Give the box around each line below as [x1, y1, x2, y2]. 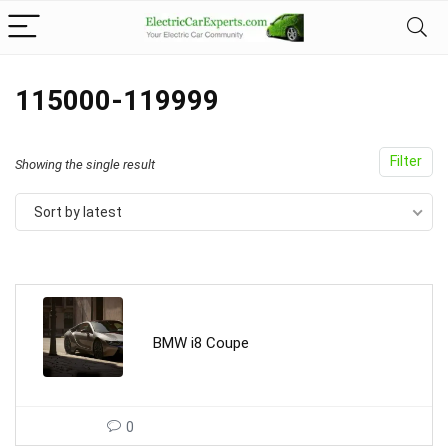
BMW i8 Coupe [153, 334, 249, 352]
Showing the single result [15, 157, 155, 172]
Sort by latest [34, 204, 122, 220]
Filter [390, 153, 422, 170]
